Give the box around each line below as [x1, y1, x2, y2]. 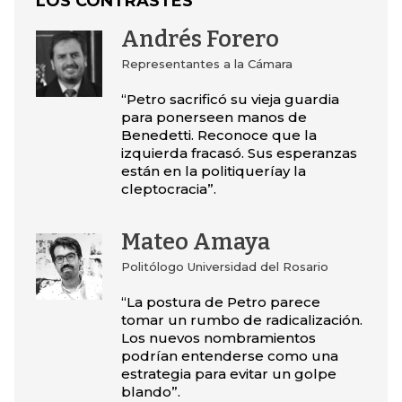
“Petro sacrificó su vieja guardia [120, 91, 339, 108]
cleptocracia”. [120, 180, 216, 197]
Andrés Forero [120, 26, 279, 53]
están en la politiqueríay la [120, 162, 306, 179]
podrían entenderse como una [120, 347, 338, 364]
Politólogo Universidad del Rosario [120, 259, 328, 274]
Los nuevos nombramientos [120, 329, 316, 346]
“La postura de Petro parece [120, 293, 320, 310]
